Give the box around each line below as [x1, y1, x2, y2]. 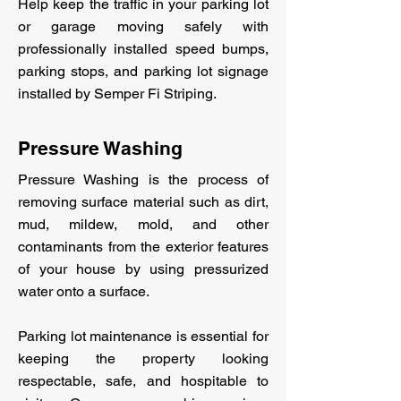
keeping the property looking [18, 350, 269, 367]
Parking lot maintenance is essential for [18, 328, 269, 345]
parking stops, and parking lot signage [18, 63, 269, 80]
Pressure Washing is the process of [18, 171, 269, 188]
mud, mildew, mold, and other [18, 216, 269, 233]
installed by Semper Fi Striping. [18, 85, 217, 102]
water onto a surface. [18, 283, 149, 300]
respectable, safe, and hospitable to [18, 372, 269, 389]
